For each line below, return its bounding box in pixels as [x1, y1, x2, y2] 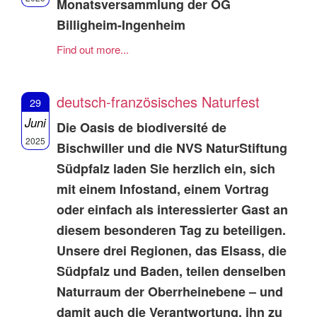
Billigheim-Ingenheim [57, 16, 185, 35]
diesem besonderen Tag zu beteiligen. [57, 221, 286, 240]
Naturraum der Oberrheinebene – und [57, 282, 283, 301]
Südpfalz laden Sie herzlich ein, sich [57, 159, 275, 178]
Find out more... [57, 42, 129, 57]
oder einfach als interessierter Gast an [57, 200, 288, 219]
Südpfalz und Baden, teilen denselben [57, 262, 286, 281]
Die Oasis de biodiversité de [57, 118, 226, 137]
